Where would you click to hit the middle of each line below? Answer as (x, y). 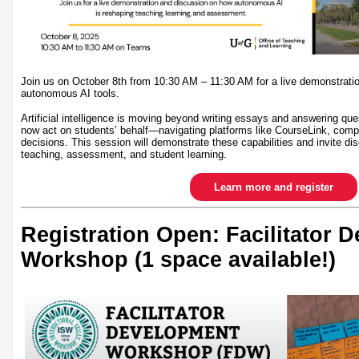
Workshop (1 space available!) (178, 259)
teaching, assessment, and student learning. (125, 155)
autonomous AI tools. (73, 94)
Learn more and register (273, 188)
